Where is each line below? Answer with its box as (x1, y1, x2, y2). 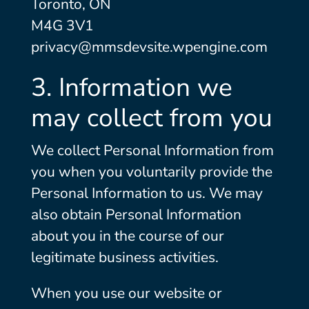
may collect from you (30, 101, 272, 135)
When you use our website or (30, 283, 222, 303)
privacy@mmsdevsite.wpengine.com (30, 37, 268, 57)
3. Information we (30, 70, 232, 105)
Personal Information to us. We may (30, 183, 263, 203)
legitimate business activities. (30, 248, 219, 267)
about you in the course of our (30, 226, 224, 246)
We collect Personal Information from (30, 141, 274, 160)
